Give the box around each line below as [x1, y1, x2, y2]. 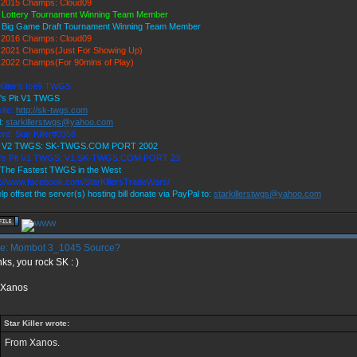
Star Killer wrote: [4, 319, 69, 328]
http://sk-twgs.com [16, 105, 88, 115]
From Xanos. [5, 337, 60, 348]
